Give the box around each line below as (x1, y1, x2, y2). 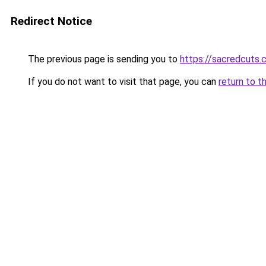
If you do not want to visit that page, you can (26, 76, 218, 87)
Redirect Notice (11, 14, 92, 28)
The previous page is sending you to (26, 53, 180, 65)
